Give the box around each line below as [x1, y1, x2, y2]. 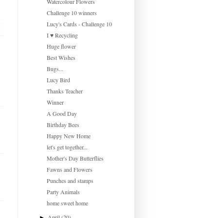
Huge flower [46, 42, 76, 50]
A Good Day [46, 109, 77, 117]
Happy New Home [46, 131, 91, 140]
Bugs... [46, 64, 63, 73]
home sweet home [46, 199, 88, 207]
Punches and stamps [46, 176, 93, 184]
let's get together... [46, 143, 88, 151]
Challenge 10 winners [46, 8, 97, 17]
